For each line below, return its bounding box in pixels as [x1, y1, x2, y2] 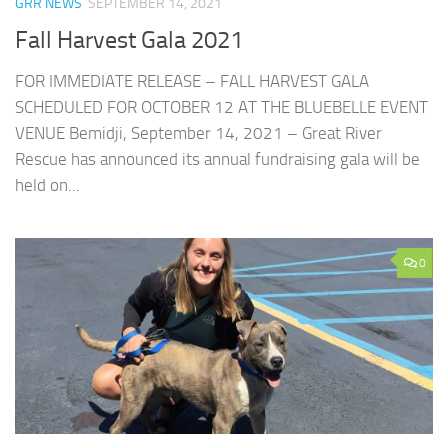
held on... [15, 174, 80, 195]
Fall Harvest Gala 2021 [15, 25, 243, 54]
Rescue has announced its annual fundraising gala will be [15, 148, 420, 169]
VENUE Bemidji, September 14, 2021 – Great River [15, 122, 382, 143]
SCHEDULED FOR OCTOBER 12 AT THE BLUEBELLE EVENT [15, 96, 428, 117]
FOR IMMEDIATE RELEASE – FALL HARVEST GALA [15, 70, 369, 91]
